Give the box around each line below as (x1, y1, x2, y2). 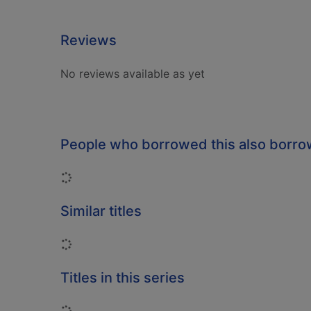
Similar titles (60, 203, 142, 219)
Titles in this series (60, 269, 185, 286)
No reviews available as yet (60, 67, 205, 81)
